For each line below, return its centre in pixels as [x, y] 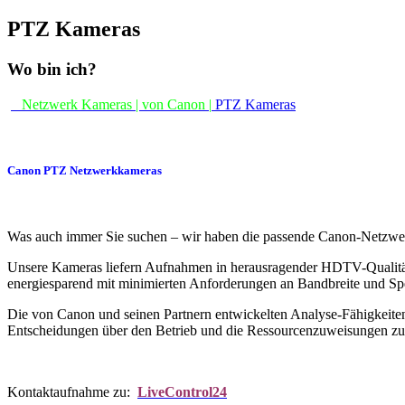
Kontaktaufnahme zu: [72, 391]
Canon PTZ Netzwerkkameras [85, 170]
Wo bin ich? [52, 69]
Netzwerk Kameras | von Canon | [117, 104]
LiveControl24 [182, 391]
